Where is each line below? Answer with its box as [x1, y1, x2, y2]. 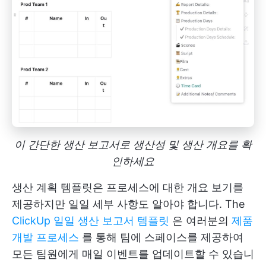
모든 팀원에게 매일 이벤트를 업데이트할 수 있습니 [12, 247, 254, 260]
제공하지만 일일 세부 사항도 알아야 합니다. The [12, 197, 245, 210]
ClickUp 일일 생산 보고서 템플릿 [12, 214, 169, 227]
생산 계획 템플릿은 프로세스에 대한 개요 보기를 [12, 180, 243, 194]
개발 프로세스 [12, 230, 79, 243]
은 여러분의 [169, 214, 232, 227]
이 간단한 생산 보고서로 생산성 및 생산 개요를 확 [14, 138, 252, 151]
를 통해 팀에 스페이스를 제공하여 [79, 230, 243, 243]
